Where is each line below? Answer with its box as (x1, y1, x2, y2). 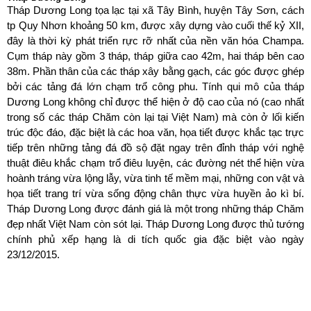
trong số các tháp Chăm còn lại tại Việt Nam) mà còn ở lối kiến (7, 112, 304, 124)
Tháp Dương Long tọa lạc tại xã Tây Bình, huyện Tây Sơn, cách (7, 5, 304, 17)
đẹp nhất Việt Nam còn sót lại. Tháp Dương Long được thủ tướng (7, 219, 304, 230)
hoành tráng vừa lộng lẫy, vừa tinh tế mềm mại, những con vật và (7, 173, 304, 185)
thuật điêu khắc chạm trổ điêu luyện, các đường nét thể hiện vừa (7, 158, 304, 169)
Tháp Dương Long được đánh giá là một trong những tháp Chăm (7, 203, 304, 215)
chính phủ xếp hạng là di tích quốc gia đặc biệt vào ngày (7, 234, 304, 246)
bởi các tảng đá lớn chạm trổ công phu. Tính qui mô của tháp (7, 81, 304, 93)
